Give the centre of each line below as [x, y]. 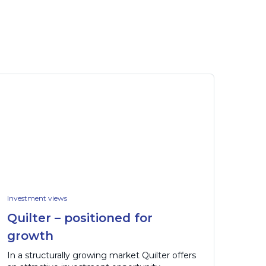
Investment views [37, 198]
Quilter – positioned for [80, 218]
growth [30, 236]
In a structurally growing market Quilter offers [101, 256]
